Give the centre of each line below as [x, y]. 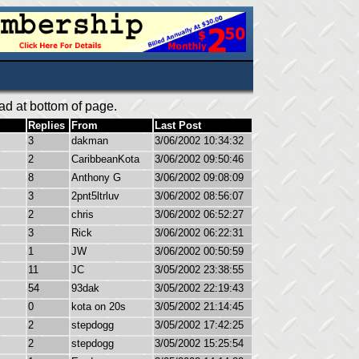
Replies [46, 125]
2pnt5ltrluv [95, 196]
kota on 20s [99, 307]
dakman [90, 141]
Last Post [178, 125]
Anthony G [96, 177]
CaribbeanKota [105, 159]
